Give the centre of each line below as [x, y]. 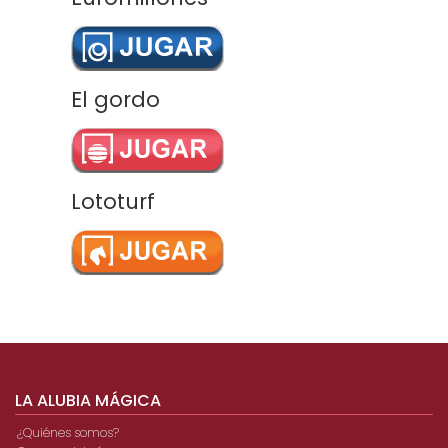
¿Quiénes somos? [68, 433]
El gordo [115, 100]
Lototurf [113, 202]
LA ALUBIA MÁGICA [88, 401]
